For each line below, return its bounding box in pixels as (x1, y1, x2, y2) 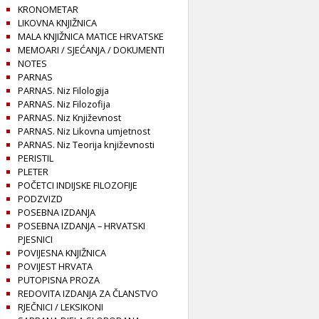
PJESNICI (18, 233, 53, 246)
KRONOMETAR (18, 3, 78, 16)
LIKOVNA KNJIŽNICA (18, 16, 97, 30)
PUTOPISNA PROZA (18, 273, 100, 287)
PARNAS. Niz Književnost (18, 111, 121, 125)
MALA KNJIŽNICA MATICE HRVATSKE (18, 30, 164, 43)
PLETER (18, 165, 48, 179)
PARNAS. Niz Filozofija (18, 98, 110, 111)
